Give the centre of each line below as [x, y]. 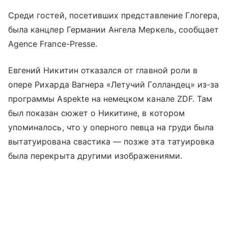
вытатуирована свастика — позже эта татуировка [111, 141]
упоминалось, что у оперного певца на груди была [111, 127]
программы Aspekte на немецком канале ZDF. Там [110, 98]
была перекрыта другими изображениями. [95, 155]
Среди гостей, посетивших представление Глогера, [114, 15]
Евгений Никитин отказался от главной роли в [103, 70]
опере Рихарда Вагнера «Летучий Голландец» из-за [114, 84]
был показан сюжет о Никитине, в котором [96, 113]
